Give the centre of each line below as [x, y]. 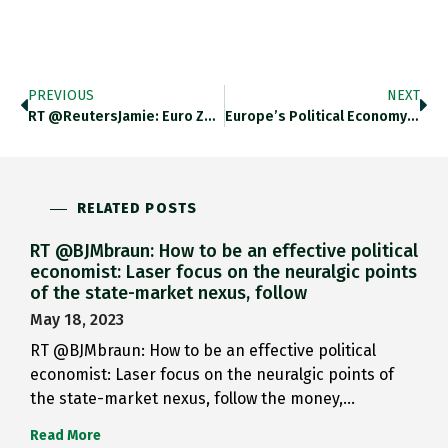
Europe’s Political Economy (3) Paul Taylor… [412, 117]
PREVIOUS [61, 96]
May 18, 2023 [77, 320]
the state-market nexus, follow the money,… [192, 399]
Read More [65, 436]
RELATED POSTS [136, 209]
